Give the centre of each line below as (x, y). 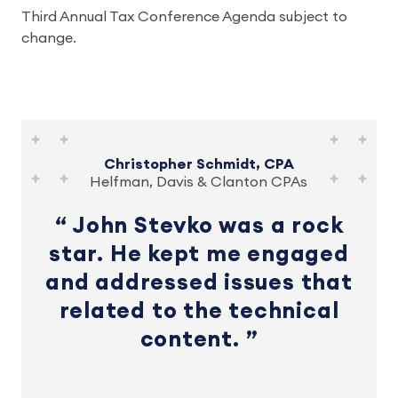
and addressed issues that (199, 283)
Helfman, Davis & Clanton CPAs (199, 182)
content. (193, 340)
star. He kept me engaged (199, 255)
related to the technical (199, 311)
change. (49, 38)
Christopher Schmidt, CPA (199, 164)
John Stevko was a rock (205, 226)
